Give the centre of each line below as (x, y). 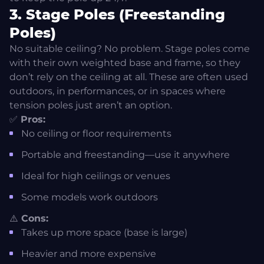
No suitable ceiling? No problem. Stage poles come (130, 49)
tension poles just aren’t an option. (91, 105)
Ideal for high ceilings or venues (96, 176)
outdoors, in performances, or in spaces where (118, 91)
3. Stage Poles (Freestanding (117, 15)
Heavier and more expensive (89, 254)
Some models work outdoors (90, 197)
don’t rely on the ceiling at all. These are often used (129, 77)
